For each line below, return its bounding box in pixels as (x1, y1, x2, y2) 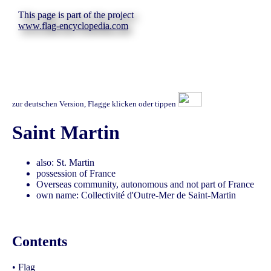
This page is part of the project (18, 10, 134, 20)
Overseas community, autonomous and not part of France (36, 178, 254, 189)
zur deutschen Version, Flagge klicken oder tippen (12, 99, 178, 108)
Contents (12, 233, 67, 249)
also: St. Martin (36, 157, 94, 168)
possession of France (36, 168, 116, 178)
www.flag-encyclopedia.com (18, 21, 128, 31)
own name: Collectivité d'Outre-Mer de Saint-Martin (36, 189, 236, 200)
